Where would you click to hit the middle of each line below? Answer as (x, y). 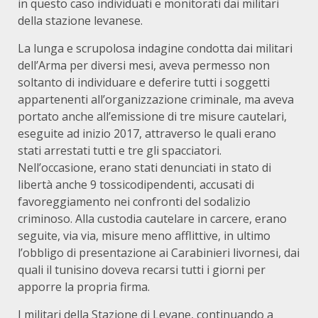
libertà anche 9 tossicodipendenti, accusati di (136, 185)
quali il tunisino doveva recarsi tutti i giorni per (142, 270)
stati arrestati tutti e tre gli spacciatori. (120, 150)
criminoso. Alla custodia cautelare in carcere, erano (152, 219)
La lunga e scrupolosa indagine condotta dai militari (155, 48)
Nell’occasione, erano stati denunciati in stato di (144, 168)
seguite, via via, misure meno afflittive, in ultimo (144, 236)
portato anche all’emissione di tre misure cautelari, (152, 116)
